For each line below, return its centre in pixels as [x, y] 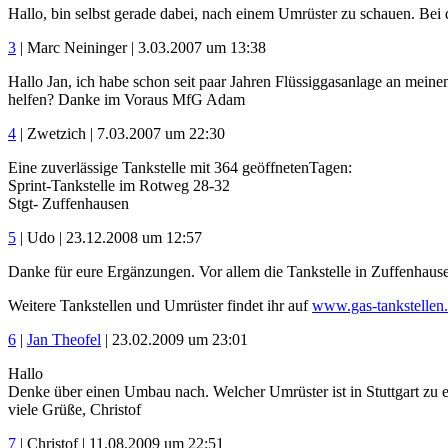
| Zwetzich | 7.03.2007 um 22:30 [120, 133]
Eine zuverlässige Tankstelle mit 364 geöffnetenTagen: [180, 167]
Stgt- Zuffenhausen [68, 203]
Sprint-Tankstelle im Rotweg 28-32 [119, 185]
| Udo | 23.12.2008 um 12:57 [109, 237]
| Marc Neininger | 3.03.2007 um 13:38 [141, 47]
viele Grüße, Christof [74, 409]
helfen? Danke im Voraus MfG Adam [126, 99]
